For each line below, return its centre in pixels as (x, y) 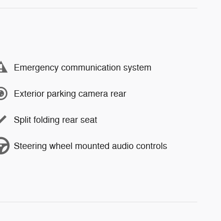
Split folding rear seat (55, 120)
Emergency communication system (83, 67)
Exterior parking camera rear (70, 93)
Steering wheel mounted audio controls (91, 146)
